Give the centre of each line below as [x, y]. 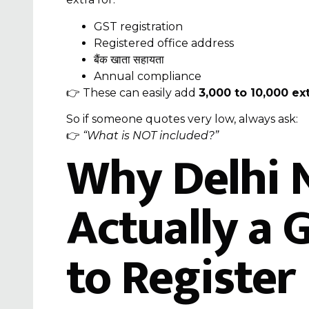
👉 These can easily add [132, 92]
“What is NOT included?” [151, 136]
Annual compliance [148, 76]
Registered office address [164, 43]
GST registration [138, 26]
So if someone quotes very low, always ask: [182, 119]
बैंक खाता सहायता [129, 59]
